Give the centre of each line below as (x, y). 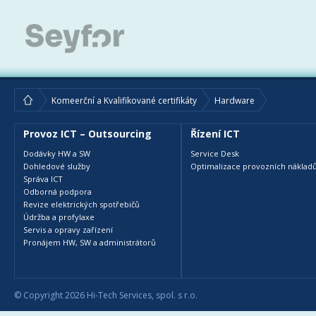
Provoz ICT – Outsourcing (87, 134)
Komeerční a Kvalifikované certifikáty (124, 101)
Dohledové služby (57, 166)
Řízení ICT (215, 134)
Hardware (235, 101)
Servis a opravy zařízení (68, 230)
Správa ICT (43, 179)
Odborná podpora (57, 192)
